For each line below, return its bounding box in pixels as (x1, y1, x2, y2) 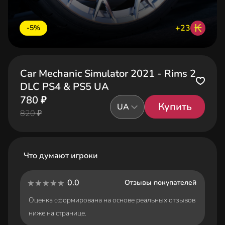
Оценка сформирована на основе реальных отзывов (29, 195, 195, 205)
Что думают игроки (24, 150, 98, 161)
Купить (158, 99, 192, 114)
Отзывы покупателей (125, 178, 196, 187)
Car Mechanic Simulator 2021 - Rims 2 (20, 67, 196, 80)
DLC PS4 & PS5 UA (20, 80, 109, 93)
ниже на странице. (29, 208, 86, 218)
